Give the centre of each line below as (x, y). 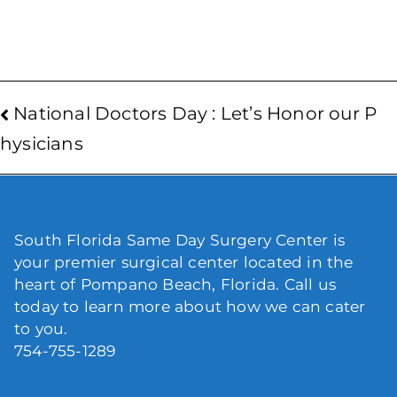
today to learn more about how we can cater (190, 306)
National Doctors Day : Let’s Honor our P (195, 113)
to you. (41, 328)
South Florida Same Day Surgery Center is (180, 239)
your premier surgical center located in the (184, 261)
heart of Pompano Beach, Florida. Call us (175, 284)
